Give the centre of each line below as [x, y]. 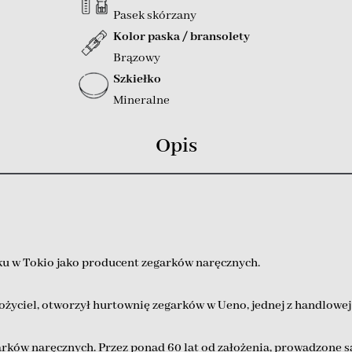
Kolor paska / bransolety [181, 37]
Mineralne [141, 100]
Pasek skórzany [154, 15]
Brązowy [136, 58]
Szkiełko [137, 79]
